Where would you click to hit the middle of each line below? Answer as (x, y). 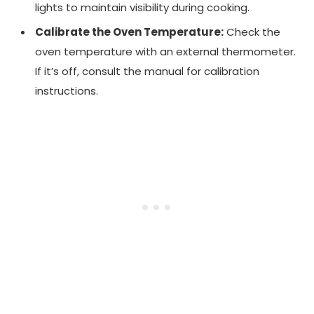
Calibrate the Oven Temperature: (129, 32)
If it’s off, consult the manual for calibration (147, 71)
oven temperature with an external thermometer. (165, 51)
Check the (252, 32)
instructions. (67, 90)
